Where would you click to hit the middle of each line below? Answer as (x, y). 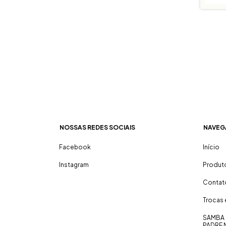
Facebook (75, 147)
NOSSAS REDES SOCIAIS (97, 127)
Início (211, 147)
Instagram (74, 165)
